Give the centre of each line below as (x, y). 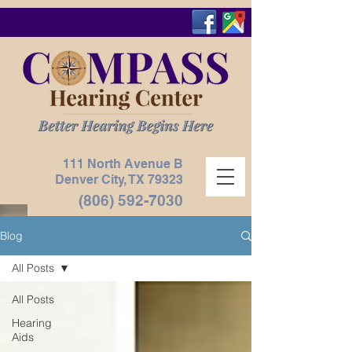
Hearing (32, 323)
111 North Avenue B (123, 164)
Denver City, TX (101, 180)
